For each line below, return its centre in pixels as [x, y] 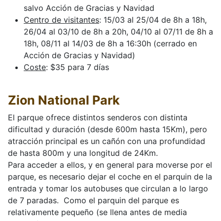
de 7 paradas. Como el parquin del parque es [93, 201]
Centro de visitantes [61, 20]
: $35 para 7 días [77, 67]
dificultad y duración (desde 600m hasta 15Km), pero [108, 129]
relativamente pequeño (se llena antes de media [97, 212]
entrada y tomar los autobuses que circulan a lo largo [108, 189]
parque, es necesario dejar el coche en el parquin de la [110, 177]
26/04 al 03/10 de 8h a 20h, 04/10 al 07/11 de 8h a [118, 32]
